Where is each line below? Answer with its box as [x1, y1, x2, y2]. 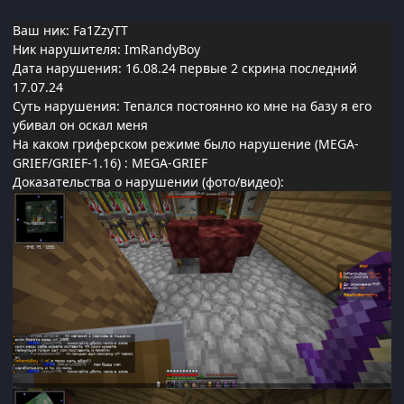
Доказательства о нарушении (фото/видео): [13, 173, 288, 191]
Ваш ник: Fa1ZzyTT [13, 22, 128, 40]
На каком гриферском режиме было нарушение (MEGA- [13, 135, 359, 153]
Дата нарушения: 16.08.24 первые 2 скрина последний [13, 60, 357, 78]
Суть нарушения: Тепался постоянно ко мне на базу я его [13, 97, 372, 115]
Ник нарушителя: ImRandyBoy [13, 41, 200, 59]
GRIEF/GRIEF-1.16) [13, 154, 121, 172]
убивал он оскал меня [13, 116, 148, 134]
